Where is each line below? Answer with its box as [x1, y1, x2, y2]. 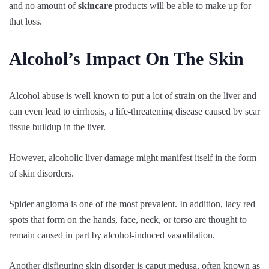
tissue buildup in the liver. [9, 121, 106, 132]
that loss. [9, 16, 42, 26]
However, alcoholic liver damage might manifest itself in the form [9, 152, 256, 163]
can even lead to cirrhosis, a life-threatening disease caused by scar [9, 106, 260, 116]
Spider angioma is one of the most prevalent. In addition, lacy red [9, 198, 255, 209]
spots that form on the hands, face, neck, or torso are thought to [9, 214, 247, 225]
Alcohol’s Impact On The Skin [9, 48, 244, 68]
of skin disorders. [9, 168, 74, 178]
